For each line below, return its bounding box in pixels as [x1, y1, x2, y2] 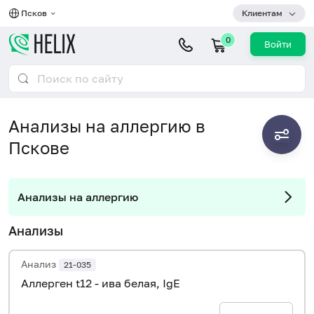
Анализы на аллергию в [8, 116, 205, 136]
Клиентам [242, 8, 282, 18]
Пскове [8, 137, 69, 158]
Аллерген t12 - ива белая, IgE [21, 275, 180, 290]
